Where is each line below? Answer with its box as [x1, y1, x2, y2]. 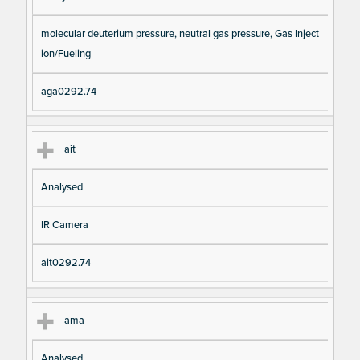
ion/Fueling [40, 47, 91, 60]
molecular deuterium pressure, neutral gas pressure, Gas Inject [40, 27, 319, 40]
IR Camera [40, 219, 88, 232]
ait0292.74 [40, 256, 91, 270]
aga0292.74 [40, 84, 96, 98]
